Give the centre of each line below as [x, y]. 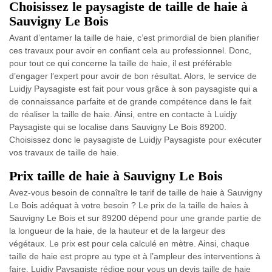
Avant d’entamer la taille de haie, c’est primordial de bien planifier [134, 38]
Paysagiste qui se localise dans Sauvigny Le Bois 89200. [118, 127]
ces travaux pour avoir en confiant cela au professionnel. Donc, [130, 51]
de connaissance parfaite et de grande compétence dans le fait [130, 102]
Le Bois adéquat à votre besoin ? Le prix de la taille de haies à [129, 206]
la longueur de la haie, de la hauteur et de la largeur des [117, 231]
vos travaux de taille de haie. [64, 153]
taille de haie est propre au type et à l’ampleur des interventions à [135, 257]
